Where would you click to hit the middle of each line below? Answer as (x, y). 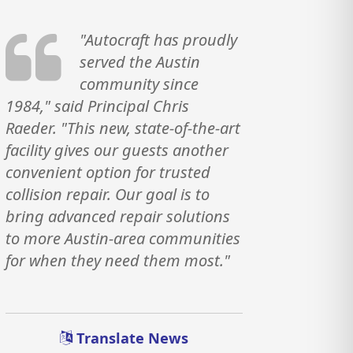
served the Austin (139, 61)
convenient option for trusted (108, 172)
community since (139, 84)
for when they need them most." (118, 260)
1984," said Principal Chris (98, 106)
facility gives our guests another (117, 150)
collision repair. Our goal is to (108, 194)
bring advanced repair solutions (118, 216)
